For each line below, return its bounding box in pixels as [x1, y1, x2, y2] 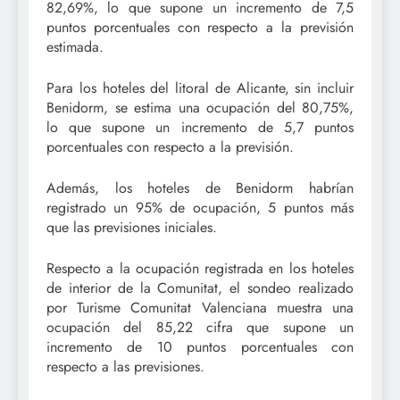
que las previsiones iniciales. [46, 216, 217, 237]
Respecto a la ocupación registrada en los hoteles [46, 257, 354, 279]
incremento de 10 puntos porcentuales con [46, 336, 354, 357]
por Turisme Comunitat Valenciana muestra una [46, 296, 354, 318]
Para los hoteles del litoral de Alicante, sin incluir [46, 77, 354, 98]
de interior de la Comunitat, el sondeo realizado [46, 277, 354, 298]
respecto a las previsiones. [46, 355, 204, 377]
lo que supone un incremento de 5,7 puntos [46, 116, 354, 137]
